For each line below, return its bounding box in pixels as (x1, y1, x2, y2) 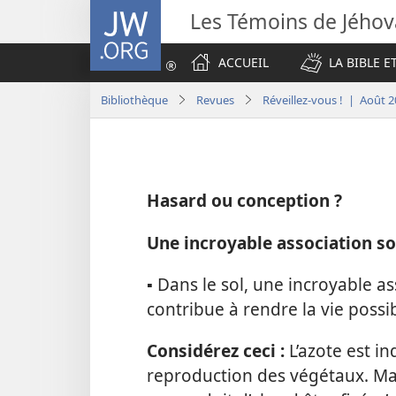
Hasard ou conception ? (147, 188, 342, 213)
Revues (196, 91, 234, 108)
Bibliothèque (101, 91, 168, 108)
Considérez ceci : (147, 339, 289, 363)
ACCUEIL (218, 54, 269, 71)
